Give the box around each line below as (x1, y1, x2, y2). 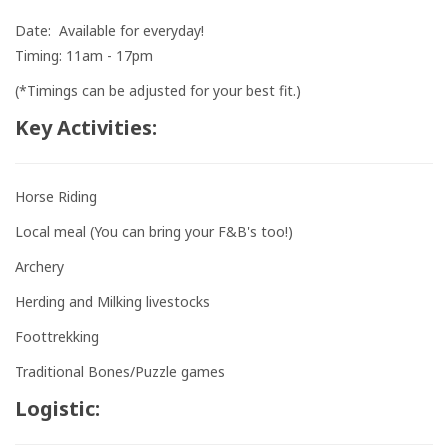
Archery (15, 257, 64, 277)
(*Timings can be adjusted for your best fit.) (15, 81, 301, 101)
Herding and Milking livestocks (15, 292, 226, 312)
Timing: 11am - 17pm (15, 46, 209, 66)
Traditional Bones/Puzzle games (15, 362, 225, 382)
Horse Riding (15, 187, 97, 207)
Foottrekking (15, 327, 227, 347)
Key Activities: (15, 114, 157, 142)
